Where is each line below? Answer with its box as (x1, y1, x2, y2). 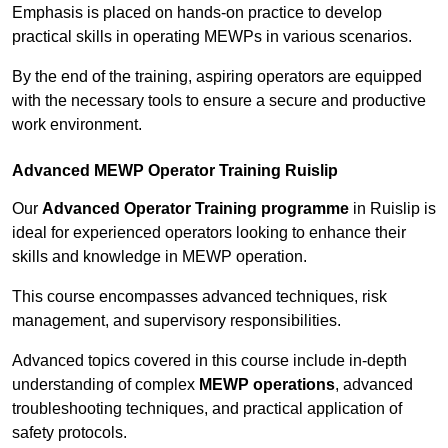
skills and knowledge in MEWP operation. (12, 248, 307, 266)
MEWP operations (199, 376, 335, 394)
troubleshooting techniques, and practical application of (12, 400, 402, 418)
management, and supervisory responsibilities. (12, 312, 341, 330)
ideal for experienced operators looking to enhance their (12, 224, 406, 242)
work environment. (12, 116, 142, 134)
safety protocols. (12, 424, 127, 442)
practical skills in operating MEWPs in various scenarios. (12, 28, 412, 46)
